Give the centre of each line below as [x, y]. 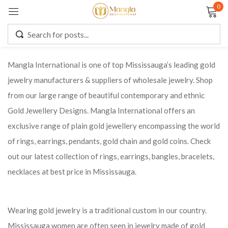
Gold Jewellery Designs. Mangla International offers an [101, 110]
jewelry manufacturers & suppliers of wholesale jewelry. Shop [110, 80]
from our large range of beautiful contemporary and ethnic [106, 95]
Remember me [67, 90]
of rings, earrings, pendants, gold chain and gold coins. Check [109, 141]
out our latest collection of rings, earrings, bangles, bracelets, [111, 156]
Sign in [114, 30]
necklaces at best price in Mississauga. [72, 172]
